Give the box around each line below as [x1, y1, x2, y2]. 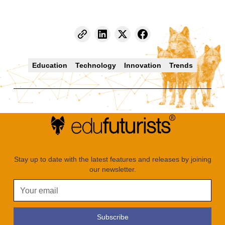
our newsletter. [89, 165, 136, 174]
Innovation [124, 61, 161, 70]
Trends [169, 61, 193, 70]
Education [32, 61, 67, 70]
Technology [75, 61, 116, 70]
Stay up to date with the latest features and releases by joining [14, 155, 211, 164]
